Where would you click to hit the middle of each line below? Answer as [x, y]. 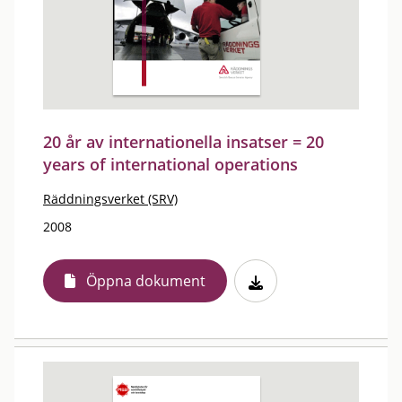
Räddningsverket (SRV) [110, 199]
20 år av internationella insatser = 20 [184, 142]
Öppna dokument [146, 281]
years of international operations [170, 164]
